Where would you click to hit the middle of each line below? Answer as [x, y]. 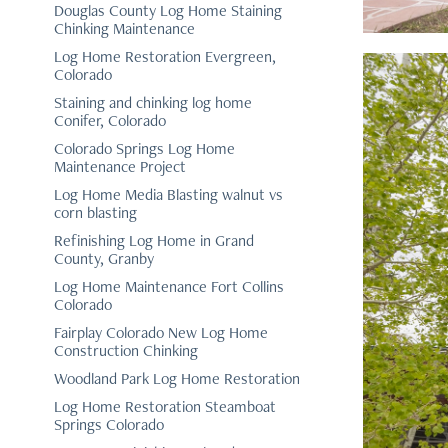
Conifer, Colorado [109, 120]
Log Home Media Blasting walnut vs [168, 194]
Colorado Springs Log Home [144, 148]
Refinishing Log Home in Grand [153, 240]
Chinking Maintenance [124, 28]
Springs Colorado [108, 424]
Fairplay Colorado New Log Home [160, 332]
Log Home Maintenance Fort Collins [168, 286]
